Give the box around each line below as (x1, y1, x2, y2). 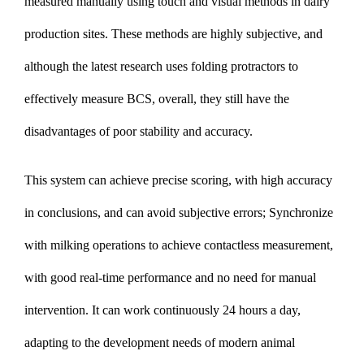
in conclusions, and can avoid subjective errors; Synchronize (24, 205, 333, 219)
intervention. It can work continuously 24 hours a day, (24, 302, 301, 317)
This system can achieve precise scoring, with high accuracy (24, 172, 332, 187)
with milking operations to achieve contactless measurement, (24, 237, 333, 252)
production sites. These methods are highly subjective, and (24, 26, 323, 41)
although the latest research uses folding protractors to (24, 58, 298, 73)
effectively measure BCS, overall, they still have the (24, 91, 289, 106)
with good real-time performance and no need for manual (24, 270, 316, 284)
